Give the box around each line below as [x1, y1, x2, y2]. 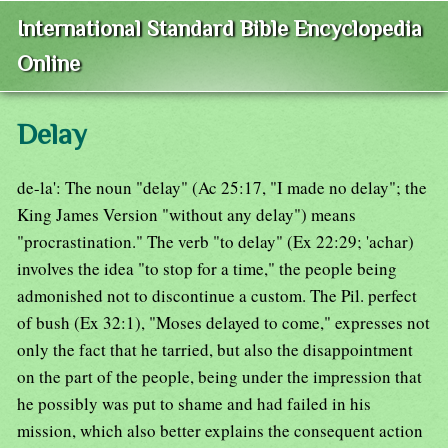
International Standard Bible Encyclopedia [17, 16, 422, 42]
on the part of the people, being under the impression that [17, 365, 422, 389]
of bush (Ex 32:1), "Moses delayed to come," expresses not [17, 311, 430, 335]
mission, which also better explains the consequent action [17, 419, 423, 443]
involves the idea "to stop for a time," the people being [17, 257, 397, 281]
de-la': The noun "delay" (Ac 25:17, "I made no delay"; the [17, 176, 427, 200]
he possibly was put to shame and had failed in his [17, 392, 371, 416]
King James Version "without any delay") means [17, 203, 356, 227]
